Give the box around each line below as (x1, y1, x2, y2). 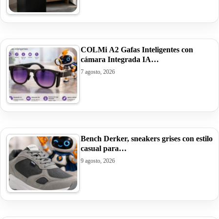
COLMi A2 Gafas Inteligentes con (81, 45, 193, 54)
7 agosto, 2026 (81, 68, 115, 75)
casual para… (81, 144, 127, 153)
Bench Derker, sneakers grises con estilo (81, 134, 213, 143)
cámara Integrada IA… (81, 55, 159, 64)
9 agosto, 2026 (81, 157, 115, 164)
